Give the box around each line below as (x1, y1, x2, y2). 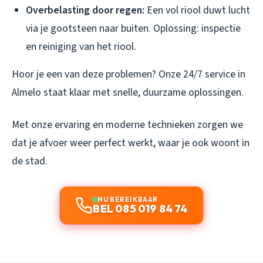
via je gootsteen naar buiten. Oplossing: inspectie (26, 21, 241, 36)
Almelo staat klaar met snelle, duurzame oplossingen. (12, 85, 244, 100)
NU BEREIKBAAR (97, 194, 158, 204)
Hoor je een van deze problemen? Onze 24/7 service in (12, 66, 245, 82)
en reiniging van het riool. (26, 39, 136, 54)
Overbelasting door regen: (26, 2, 144, 18)
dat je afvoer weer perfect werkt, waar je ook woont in (12, 135, 249, 150)
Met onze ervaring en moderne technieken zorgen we (12, 117, 243, 132)
